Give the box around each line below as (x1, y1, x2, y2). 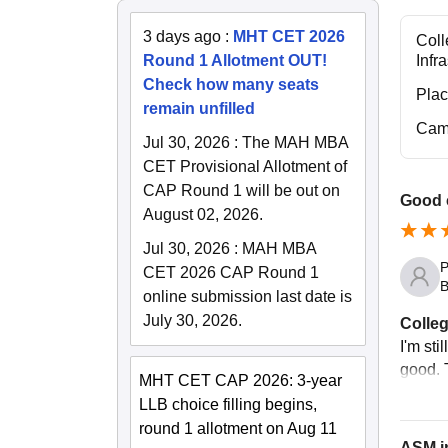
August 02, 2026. (143, 205, 263, 223)
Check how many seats (143, 75, 319, 93)
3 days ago (143, 27, 221, 45)
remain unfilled (143, 99, 255, 117)
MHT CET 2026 (233, 27, 345, 45)
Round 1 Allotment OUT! (143, 51, 327, 69)
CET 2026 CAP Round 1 (143, 263, 319, 281)
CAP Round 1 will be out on (143, 181, 340, 199)
